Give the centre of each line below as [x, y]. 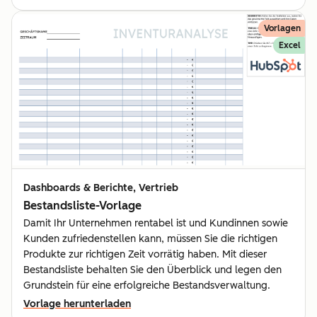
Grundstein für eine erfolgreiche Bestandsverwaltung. [147, 286]
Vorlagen [282, 28]
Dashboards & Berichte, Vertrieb [101, 188]
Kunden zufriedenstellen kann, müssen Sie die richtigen [150, 239]
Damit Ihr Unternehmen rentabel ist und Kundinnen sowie [156, 224]
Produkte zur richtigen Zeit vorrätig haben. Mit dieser [145, 255]
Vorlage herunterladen [77, 304]
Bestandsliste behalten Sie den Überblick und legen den [152, 270]
